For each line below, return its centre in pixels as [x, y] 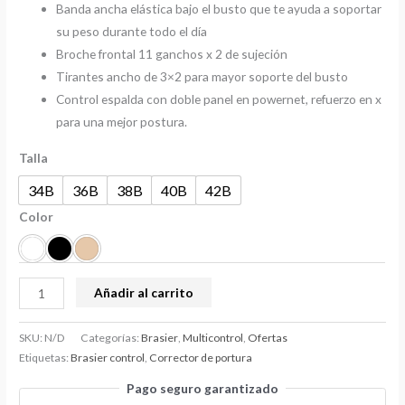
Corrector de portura [201, 358]
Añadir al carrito [144, 293]
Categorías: [111, 338]
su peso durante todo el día [132, 32]
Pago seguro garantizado [202, 389]
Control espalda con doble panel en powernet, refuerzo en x [219, 99]
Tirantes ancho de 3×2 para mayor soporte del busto [202, 77]
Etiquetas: [45, 358]
